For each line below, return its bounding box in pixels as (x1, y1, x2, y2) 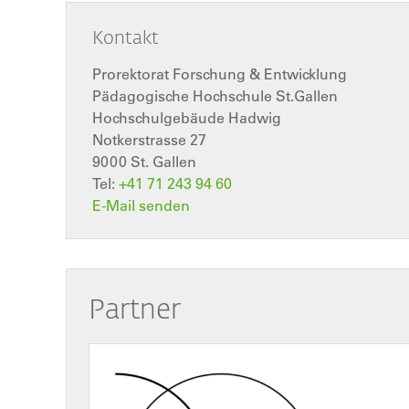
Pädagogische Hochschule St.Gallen (92, 86, 338, 105)
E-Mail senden (92, 195, 190, 215)
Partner (89, 289, 181, 326)
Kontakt (92, 24, 159, 48)
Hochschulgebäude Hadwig (92, 108, 281, 127)
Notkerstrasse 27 (92, 130, 206, 149)
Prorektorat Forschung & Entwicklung (92, 64, 347, 83)
